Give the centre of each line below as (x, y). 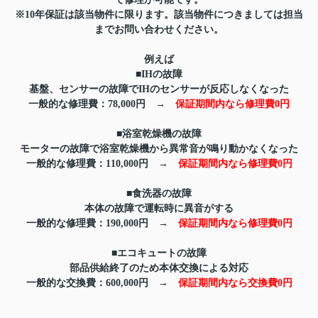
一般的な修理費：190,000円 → (102, 224)
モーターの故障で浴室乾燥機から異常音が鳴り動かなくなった (159, 149)
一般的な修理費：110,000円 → (102, 164)
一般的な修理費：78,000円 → (102, 104)
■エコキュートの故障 (159, 253)
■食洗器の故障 (159, 194)
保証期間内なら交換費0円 (235, 283)
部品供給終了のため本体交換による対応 (159, 268)
